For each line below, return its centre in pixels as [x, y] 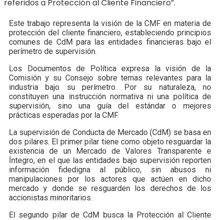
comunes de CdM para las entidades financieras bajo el [110, 42]
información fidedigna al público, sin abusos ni [110, 170]
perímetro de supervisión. [53, 52]
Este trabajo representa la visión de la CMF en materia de [110, 24]
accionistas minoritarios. [51, 198]
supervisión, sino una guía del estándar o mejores [110, 106]
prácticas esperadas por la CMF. [64, 115]
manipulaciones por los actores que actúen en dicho [110, 179]
